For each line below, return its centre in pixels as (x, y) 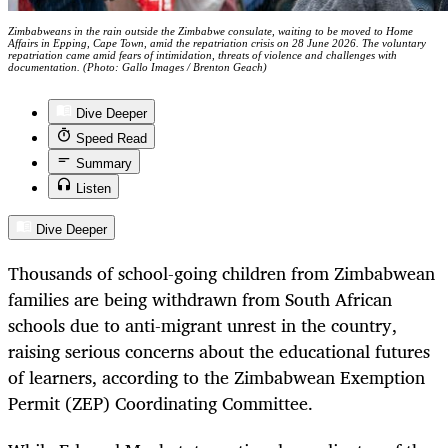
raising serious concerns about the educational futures (219, 351)
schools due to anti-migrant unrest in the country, (202, 325)
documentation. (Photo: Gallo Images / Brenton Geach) (137, 67)
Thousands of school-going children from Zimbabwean (221, 273)
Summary (104, 164)
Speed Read (111, 139)
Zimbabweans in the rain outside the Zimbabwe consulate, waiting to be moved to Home (210, 31)
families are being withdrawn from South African (200, 299)
